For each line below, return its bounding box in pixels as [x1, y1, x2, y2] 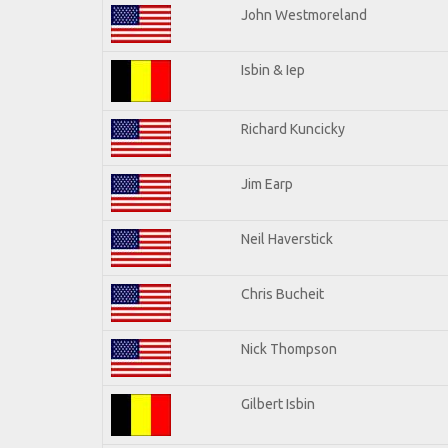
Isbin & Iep [241, 61, 305, 78]
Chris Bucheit [241, 285, 324, 302]
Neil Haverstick [241, 230, 333, 247]
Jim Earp [241, 175, 293, 192]
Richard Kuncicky [241, 120, 345, 137]
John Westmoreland [241, 6, 367, 23]
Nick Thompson [241, 340, 337, 357]
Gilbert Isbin [241, 395, 315, 412]
